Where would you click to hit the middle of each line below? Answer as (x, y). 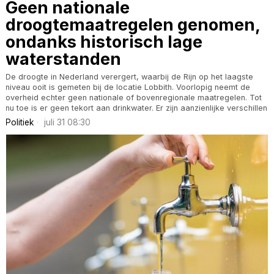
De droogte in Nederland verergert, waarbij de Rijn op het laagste (129, 77)
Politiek (20, 123)
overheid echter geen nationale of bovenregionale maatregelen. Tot (134, 98)
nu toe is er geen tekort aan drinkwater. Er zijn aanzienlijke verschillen (136, 108)
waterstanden (63, 59)
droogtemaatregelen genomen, (133, 25)
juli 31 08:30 (66, 123)
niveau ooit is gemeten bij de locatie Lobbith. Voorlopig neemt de (128, 87)
